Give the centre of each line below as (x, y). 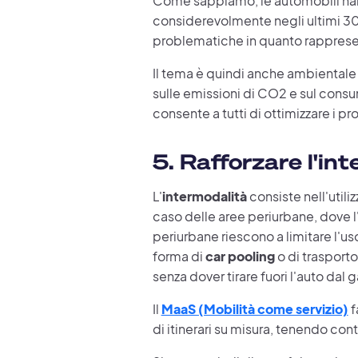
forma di (179, 256)
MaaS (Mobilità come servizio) (255, 308)
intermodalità (204, 196)
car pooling (240, 256)
